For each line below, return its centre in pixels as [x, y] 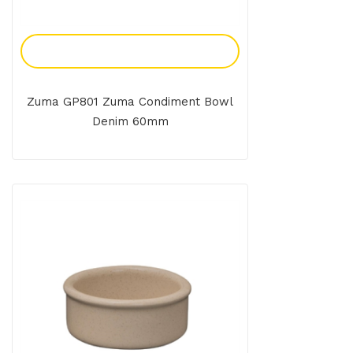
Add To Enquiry [130, 51]
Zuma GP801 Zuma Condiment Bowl [130, 102]
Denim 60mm [130, 122]
